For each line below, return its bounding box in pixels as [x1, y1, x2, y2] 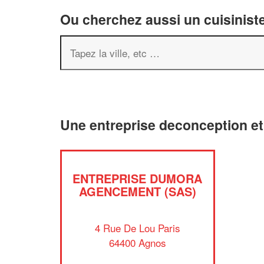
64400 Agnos [108, 235, 166, 250]
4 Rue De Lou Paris [94, 220, 180, 235]
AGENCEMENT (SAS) [78, 183, 196, 200]
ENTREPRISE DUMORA [72, 170, 203, 187]
